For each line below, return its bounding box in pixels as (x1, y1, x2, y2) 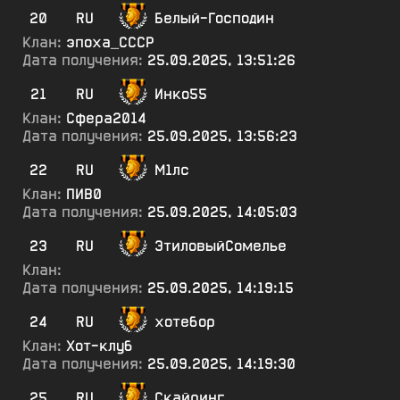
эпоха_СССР (66, 33, 154, 52)
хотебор (154, 312, 215, 331)
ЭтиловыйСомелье (154, 237, 287, 255)
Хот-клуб (66, 337, 133, 355)
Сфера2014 (66, 109, 146, 128)
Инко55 (154, 85, 207, 104)
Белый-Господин (154, 9, 274, 28)
